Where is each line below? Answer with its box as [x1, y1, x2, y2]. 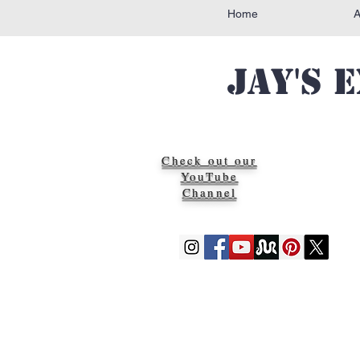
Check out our [162, 152, 257, 169]
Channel [182, 184, 237, 201]
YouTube [180, 168, 239, 185]
